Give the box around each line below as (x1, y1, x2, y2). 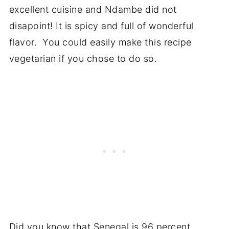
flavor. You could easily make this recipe (9, 37, 192, 48)
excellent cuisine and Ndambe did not (9, 4, 177, 15)
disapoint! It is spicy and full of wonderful (9, 20, 194, 32)
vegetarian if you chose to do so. (9, 53, 160, 64)
